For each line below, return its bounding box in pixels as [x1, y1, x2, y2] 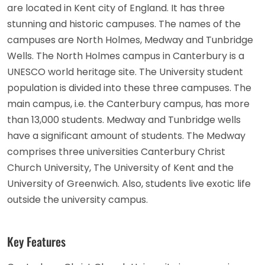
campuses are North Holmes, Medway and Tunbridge [7, 33, 253, 47]
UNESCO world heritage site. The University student [7, 65, 243, 79]
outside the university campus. [7, 193, 148, 207]
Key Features [7, 232, 66, 251]
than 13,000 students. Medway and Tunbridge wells [7, 113, 241, 127]
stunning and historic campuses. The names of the [7, 17, 241, 31]
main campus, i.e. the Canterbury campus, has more [7, 97, 250, 111]
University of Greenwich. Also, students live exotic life [7, 177, 251, 191]
